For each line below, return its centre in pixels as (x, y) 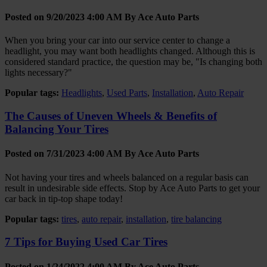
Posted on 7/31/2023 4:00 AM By (71, 154)
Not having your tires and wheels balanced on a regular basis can (127, 177)
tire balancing (196, 219)
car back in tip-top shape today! (64, 198)
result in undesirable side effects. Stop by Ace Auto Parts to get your (132, 188)
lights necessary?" (38, 73)
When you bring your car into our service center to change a (117, 41)
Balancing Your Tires (57, 129)
